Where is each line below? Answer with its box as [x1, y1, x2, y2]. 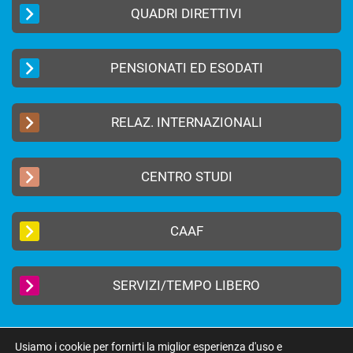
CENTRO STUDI [140, 169, 232, 185]
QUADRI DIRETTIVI [131, 6, 242, 22]
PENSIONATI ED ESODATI [110, 60, 263, 76]
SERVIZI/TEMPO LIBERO [113, 277, 260, 294]
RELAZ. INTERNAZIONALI [110, 114, 262, 131]
